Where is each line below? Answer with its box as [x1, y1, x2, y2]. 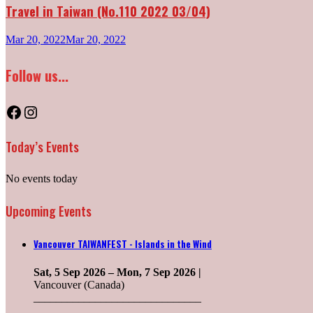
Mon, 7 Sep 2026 [117, 266, 198, 279]
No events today [6, 173, 78, 185]
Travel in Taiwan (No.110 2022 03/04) [6, 1, 210, 21]
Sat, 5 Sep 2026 [34, 266, 108, 279]
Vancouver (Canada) [34, 279, 124, 291]
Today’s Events [6, 138, 79, 156]
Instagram [22, 102, 89, 121]
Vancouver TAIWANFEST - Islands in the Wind [34, 236, 212, 251]
